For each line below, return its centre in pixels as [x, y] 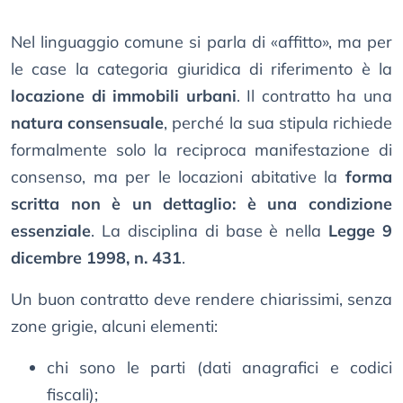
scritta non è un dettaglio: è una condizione [201, 204]
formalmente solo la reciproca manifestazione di [201, 150]
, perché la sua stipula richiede [278, 123]
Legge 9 [360, 231]
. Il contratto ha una [314, 96]
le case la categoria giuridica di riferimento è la [201, 69]
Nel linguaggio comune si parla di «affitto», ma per [201, 42]
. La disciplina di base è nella [210, 231]
